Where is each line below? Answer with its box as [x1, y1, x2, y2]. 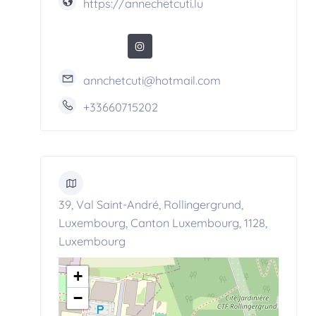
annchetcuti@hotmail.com [83, 73, 221, 87]
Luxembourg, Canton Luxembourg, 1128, [59, 216, 267, 231]
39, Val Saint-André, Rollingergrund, [59, 197, 243, 212]
